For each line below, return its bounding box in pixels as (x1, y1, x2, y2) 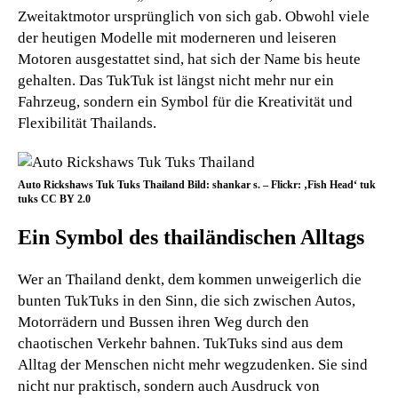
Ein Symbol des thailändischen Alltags (18, 225, 364, 249)
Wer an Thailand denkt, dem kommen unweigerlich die (18, 270, 362, 288)
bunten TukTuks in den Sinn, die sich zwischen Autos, (18, 291, 355, 309)
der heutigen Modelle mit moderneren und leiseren (18, 28, 337, 46)
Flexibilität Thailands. (18, 114, 156, 131)
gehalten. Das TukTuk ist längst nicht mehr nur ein (18, 71, 334, 89)
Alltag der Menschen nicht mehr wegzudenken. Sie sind (18, 355, 368, 373)
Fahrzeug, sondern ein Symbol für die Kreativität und (18, 92, 353, 110)
